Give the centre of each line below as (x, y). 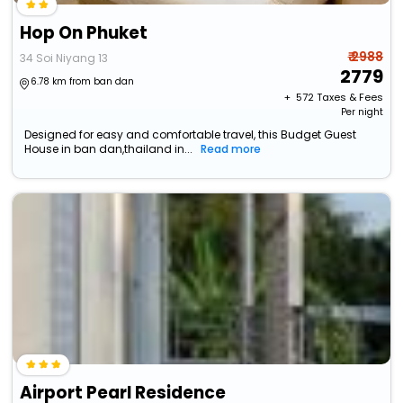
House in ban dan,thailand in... (109, 149)
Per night (362, 112)
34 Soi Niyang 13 (64, 58)
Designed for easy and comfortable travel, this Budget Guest (191, 135)
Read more (231, 149)
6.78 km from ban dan (83, 82)
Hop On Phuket (84, 33)
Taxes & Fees (349, 98)
